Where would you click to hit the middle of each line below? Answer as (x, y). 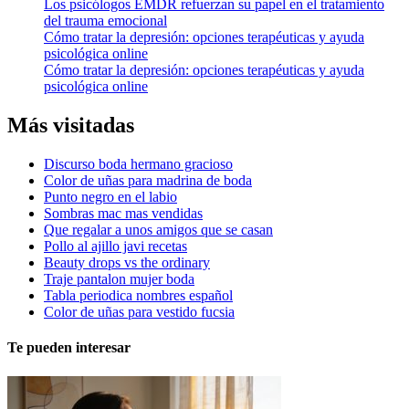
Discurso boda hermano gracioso (138, 164)
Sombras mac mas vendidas (123, 214)
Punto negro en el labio (110, 197)
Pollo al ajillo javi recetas (115, 246)
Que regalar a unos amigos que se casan (158, 230)
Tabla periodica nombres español (138, 296)
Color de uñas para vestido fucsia (139, 312)
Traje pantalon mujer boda (119, 279)
